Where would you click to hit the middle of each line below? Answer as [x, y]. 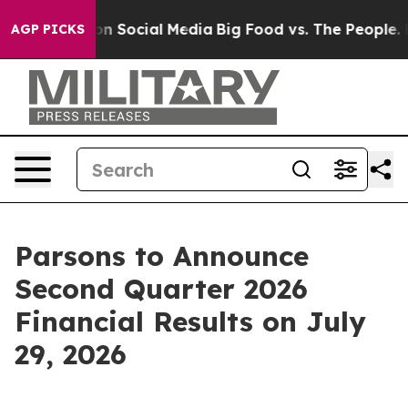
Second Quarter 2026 [161, 289]
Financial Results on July [190, 321]
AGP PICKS [48, 29]
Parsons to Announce [162, 256]
